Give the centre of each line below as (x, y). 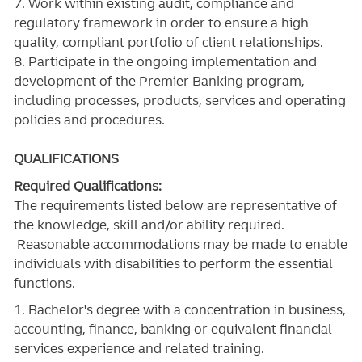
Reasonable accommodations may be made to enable (180, 244)
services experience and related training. (139, 349)
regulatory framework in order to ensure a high (161, 23)
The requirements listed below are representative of (175, 205)
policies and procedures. (89, 120)
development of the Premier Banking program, (159, 81)
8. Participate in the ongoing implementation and (165, 62)
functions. (44, 282)
